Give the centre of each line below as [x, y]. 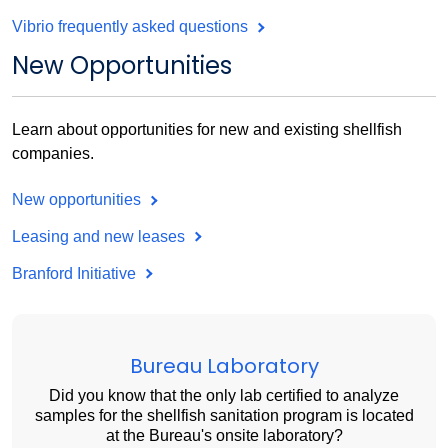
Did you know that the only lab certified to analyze [224, 396]
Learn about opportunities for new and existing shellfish [207, 130]
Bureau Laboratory [224, 366]
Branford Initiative [76, 273]
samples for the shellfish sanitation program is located [224, 416]
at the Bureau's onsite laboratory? [224, 436]
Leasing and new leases [100, 236]
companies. [53, 154]
